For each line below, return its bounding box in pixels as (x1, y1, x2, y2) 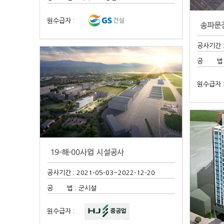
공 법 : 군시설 (47, 184, 97, 191)
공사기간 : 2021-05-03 (47, 169, 114, 176)
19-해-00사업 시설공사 (50, 148, 124, 156)
